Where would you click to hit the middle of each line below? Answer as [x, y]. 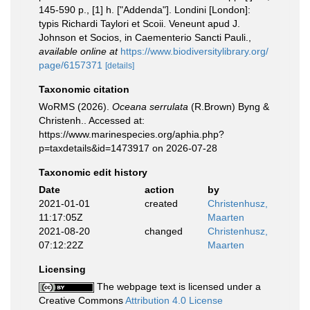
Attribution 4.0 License [174, 300]
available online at [78, 51]
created [161, 203]
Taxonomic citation [84, 89]
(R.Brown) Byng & [229, 107]
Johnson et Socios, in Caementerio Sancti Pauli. [144, 37]
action [159, 190]
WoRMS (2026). [75, 107]
